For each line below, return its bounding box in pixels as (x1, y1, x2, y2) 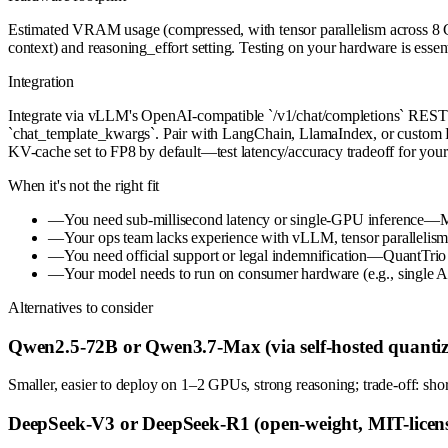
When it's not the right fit (8, 176, 160, 194)
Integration (8, 72, 75, 90)
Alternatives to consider (8, 298, 153, 316)
